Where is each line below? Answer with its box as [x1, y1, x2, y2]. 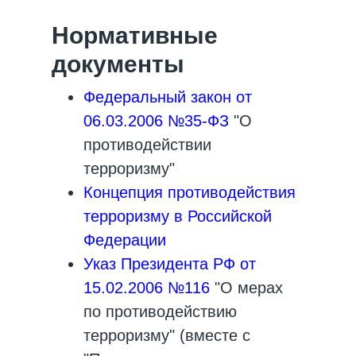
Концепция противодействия [83, 184, 296, 201]
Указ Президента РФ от [83, 255, 256, 273]
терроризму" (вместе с [83, 327, 250, 344]
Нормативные [52, 22, 218, 48]
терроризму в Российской [83, 207, 272, 225]
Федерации [83, 231, 171, 249]
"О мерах [215, 279, 283, 296]
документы [52, 51, 184, 77]
